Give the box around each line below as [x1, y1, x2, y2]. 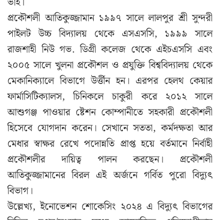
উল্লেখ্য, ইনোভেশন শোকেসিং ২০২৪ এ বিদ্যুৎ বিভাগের [7, 198, 213, 215]
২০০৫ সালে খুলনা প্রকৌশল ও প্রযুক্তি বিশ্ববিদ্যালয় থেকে [7, 57, 213, 73]
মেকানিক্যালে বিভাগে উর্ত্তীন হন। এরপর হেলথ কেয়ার [7, 73, 213, 89]
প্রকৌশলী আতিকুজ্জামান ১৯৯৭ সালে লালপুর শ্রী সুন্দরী [7, 10, 213, 26]
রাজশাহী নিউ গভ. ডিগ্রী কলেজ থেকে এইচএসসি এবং [7, 41, 213, 57]
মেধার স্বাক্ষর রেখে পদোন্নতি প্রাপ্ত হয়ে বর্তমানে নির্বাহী [7, 136, 213, 152]
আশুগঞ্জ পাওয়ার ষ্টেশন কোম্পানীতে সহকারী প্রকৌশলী [7, 104, 213, 120]
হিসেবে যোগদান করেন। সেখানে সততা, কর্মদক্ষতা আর [7, 120, 213, 136]
